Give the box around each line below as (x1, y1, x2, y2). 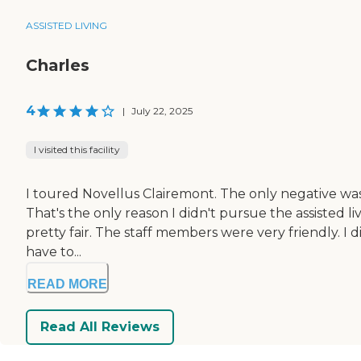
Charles (26, 55, 89, 75)
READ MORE (27, 276, 107, 291)
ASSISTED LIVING (26, 19, 107, 31)
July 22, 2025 (131, 104, 193, 117)
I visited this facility (34, 143, 120, 156)
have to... (26, 243, 81, 259)
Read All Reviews (40, 319, 160, 335)
